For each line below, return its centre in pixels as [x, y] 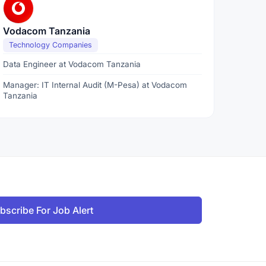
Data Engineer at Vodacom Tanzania [72, 64]
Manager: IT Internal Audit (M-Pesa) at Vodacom [95, 85]
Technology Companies [51, 45]
